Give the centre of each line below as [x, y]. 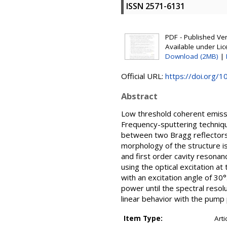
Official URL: [143, 76]
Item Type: [143, 218]
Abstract [139, 96]
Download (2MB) [192, 56]
